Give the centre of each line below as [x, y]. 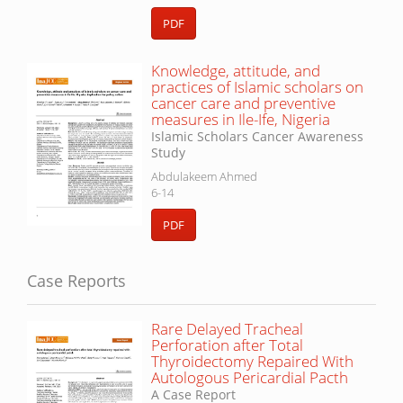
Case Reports [76, 281]
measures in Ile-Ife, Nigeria [241, 120]
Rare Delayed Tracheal [227, 329]
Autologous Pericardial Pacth [250, 378]
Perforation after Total [227, 345]
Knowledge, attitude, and [236, 71]
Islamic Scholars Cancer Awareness [257, 137]
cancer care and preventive [243, 103]
